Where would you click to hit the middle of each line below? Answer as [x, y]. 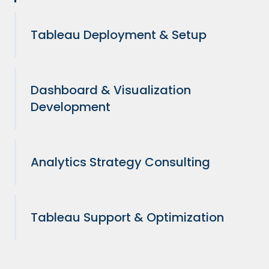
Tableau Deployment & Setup [119, 35]
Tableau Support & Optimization [127, 218]
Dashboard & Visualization [111, 90]
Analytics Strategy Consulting [120, 162]
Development [71, 107]
